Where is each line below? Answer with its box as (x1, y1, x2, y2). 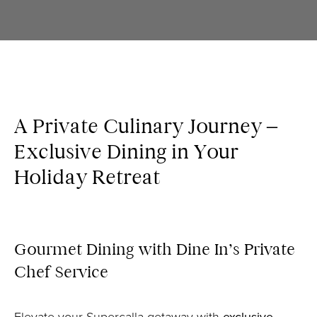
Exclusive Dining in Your (14, 139, 238, 164)
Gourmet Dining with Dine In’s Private (14, 238, 295, 260)
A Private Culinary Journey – (14, 113, 277, 139)
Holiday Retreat (14, 164, 160, 190)
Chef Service (14, 261, 108, 282)
